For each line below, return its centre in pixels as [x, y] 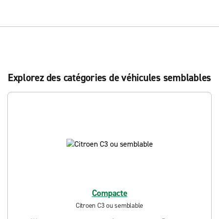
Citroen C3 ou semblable [109, 206]
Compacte [109, 193]
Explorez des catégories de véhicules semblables [109, 78]
